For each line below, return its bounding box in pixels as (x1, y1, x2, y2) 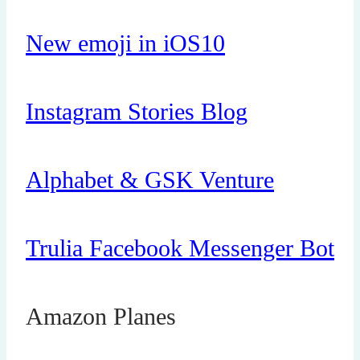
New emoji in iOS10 (26, 30, 225, 57)
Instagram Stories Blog (26, 98, 247, 125)
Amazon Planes (26, 302, 176, 329)
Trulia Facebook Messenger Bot (26, 234, 334, 261)
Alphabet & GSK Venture (26, 166, 274, 194)
